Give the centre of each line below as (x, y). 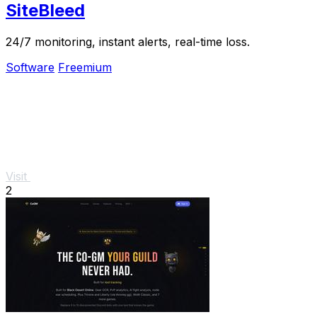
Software (30, 67)
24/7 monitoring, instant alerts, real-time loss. (128, 41)
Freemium (85, 67)
